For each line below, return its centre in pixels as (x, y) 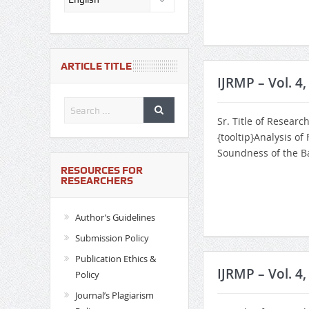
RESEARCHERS (97, 181)
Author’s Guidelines (115, 218)
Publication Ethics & (115, 259)
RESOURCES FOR (101, 171)
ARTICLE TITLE (96, 67)
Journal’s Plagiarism (114, 296)
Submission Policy (112, 238)
